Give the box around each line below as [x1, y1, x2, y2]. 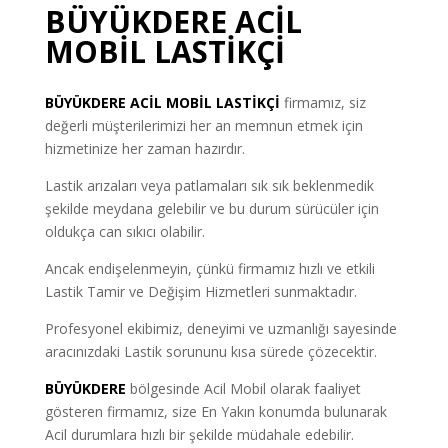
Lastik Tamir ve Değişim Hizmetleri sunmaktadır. [44, 281, 357, 301]
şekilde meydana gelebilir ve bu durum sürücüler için [44, 198, 379, 218]
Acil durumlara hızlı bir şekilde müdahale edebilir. [44, 424, 354, 444]
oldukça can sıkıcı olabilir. [44, 221, 205, 241]
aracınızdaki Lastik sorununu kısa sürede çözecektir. [44, 341, 377, 361]
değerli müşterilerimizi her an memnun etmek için [44, 115, 363, 135]
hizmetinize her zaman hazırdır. [44, 138, 245, 158]
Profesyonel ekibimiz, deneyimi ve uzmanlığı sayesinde [44, 318, 397, 338]
